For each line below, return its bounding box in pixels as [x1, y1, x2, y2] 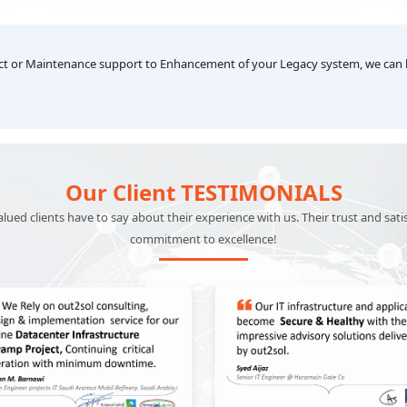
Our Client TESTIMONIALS [65, 273, 342, 304]
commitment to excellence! [130, 327, 277, 344]
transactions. [64, 8, 144, 26]
